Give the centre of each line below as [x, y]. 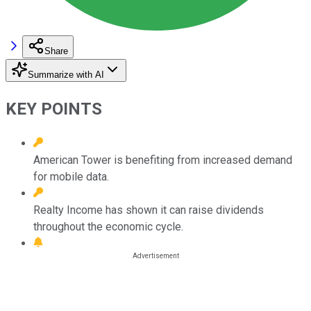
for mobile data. [71, 176]
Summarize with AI [66, 74]
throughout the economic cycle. [108, 226]
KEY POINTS [54, 109]
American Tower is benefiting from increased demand [163, 160]
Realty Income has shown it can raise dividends [149, 210]
